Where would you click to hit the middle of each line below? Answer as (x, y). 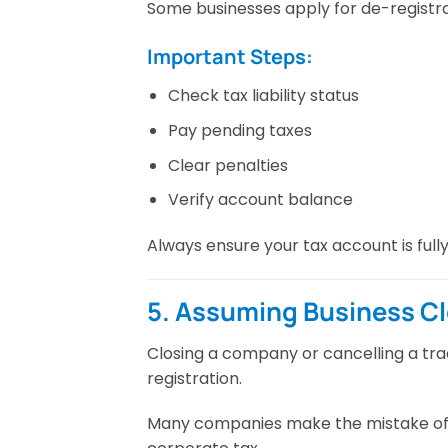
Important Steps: (230, 57)
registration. (194, 378)
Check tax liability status (263, 96)
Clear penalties (227, 165)
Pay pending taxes (239, 130)
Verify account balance (260, 200)
